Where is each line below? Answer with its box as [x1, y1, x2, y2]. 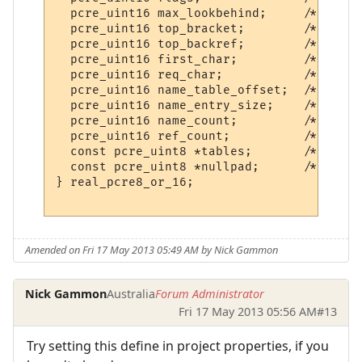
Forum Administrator [155, 285, 265, 301]
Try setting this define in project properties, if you [27, 336, 329, 355]
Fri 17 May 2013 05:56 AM [178, 303, 317, 319]
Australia [107, 285, 156, 301]
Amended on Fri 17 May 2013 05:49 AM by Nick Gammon [25, 242, 279, 258]
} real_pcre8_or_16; [56, 175, 195, 190]
